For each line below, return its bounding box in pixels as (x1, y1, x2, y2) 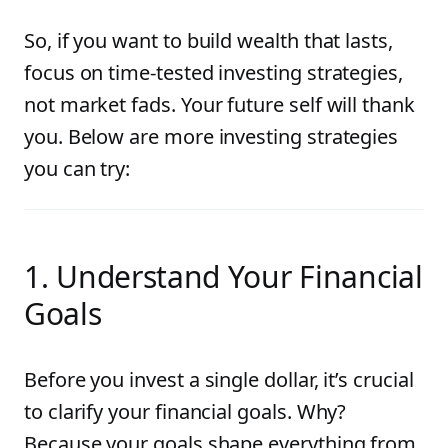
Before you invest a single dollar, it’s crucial (24, 366, 414, 393)
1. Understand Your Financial (24, 256, 423, 297)
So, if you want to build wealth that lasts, (24, 27, 393, 54)
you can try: (24, 155, 131, 182)
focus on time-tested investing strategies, (24, 59, 403, 86)
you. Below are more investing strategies (24, 123, 399, 150)
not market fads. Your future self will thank (24, 91, 415, 118)
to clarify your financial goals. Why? (24, 398, 347, 425)
